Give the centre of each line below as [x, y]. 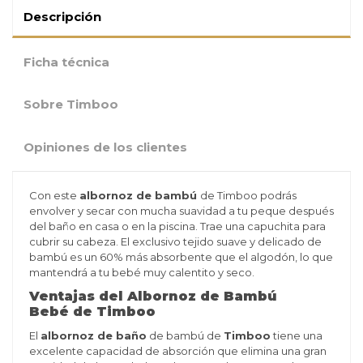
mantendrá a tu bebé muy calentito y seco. [141, 272]
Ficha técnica [66, 62]
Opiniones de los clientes [105, 147]
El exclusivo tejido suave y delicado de [221, 241]
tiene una [296, 335]
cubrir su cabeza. [75, 241]
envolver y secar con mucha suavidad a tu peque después [181, 210]
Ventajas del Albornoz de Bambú [153, 296]
